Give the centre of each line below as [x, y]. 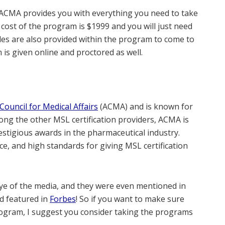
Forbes [63, 199]
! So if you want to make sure [130, 199]
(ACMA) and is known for [145, 106]
